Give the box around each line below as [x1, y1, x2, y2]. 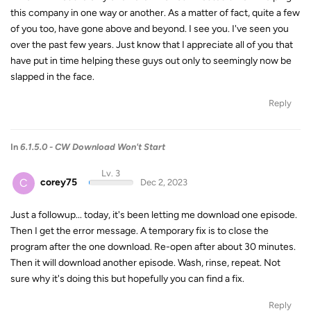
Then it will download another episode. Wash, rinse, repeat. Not [10, 256, 280, 269]
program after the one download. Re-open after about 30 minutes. [10, 240, 296, 253]
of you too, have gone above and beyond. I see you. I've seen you [10, 23, 289, 35]
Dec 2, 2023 [140, 177, 187, 188]
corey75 [40, 176, 77, 189]
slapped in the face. [10, 71, 94, 83]
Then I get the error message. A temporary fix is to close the [10, 224, 269, 237]
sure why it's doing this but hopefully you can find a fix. [10, 272, 244, 285]
